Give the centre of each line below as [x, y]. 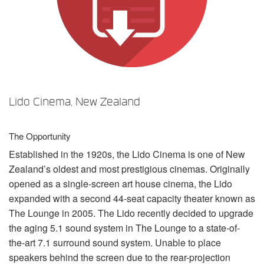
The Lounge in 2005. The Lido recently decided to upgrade [131, 213]
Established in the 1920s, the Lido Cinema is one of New [127, 154]
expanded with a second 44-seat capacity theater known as [132, 198]
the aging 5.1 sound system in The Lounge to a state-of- [124, 227]
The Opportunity [40, 136]
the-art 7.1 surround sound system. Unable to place [115, 242]
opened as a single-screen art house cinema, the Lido [121, 183]
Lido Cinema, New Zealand [75, 102]
